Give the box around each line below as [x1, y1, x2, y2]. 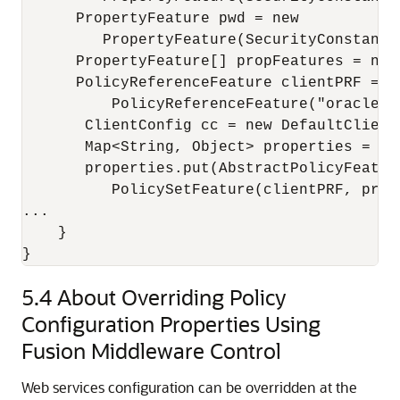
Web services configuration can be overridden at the [21, 378, 357, 396]
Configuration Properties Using [21, 310, 321, 337]
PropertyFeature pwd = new [22, 11, 299, 27]
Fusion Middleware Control [21, 337, 281, 364]
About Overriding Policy [57, 283, 286, 311]
